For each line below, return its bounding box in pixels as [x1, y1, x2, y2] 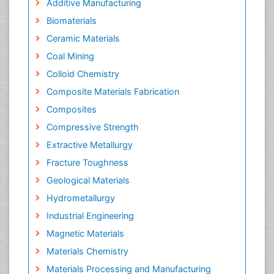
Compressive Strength [46, 121, 139, 132]
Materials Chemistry [46, 245, 128, 256]
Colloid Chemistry [46, 68, 119, 79]
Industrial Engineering [46, 210, 134, 221]
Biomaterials [46, 15, 97, 26]
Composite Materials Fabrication [46, 86, 179, 97]
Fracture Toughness [46, 157, 128, 168]
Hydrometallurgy [46, 192, 115, 203]
